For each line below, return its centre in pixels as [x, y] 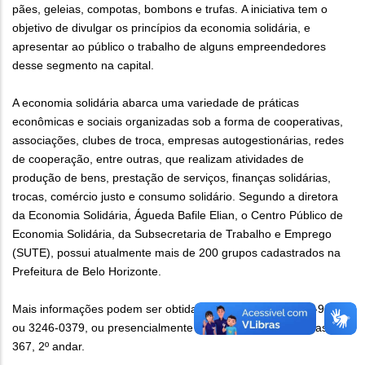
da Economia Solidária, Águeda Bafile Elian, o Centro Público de [178, 215]
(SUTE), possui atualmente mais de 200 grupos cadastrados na [176, 253]
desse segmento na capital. [83, 66]
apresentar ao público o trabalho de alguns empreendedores [169, 47]
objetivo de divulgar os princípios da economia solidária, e [161, 28]
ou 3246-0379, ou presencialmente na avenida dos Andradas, [172, 328]
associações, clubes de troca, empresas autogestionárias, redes [178, 141]
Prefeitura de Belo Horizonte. [87, 272]
